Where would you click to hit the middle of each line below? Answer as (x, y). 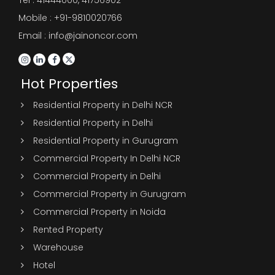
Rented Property (68, 229)
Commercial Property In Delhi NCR (107, 158)
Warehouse (58, 247)
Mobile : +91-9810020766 (70, 17)
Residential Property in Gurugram (106, 140)
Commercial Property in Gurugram (110, 194)
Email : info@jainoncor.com (78, 35)
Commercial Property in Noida (99, 211)
